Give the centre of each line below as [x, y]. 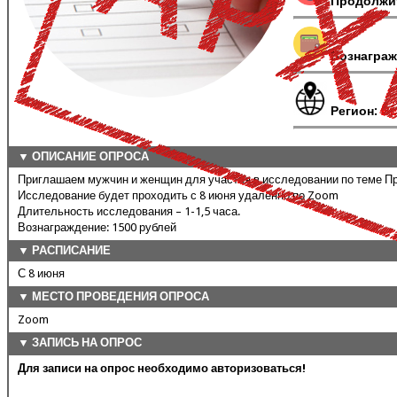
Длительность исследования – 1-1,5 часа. [129, 211]
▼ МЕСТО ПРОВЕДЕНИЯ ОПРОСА [113, 296]
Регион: [356, 110]
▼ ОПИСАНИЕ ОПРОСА [83, 156]
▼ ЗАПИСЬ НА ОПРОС [80, 342]
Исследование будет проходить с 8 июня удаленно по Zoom [178, 195]
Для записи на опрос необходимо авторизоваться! [162, 368]
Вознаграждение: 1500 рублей [97, 227]
